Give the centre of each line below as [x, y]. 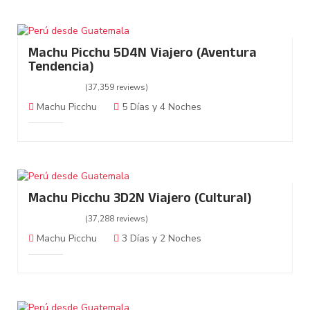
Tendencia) [61, 69]
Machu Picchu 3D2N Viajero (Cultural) [140, 200]
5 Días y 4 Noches [160, 107]
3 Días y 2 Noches [160, 239]
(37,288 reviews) [117, 219]
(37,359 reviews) [117, 88]
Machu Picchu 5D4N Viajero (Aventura [143, 55]
